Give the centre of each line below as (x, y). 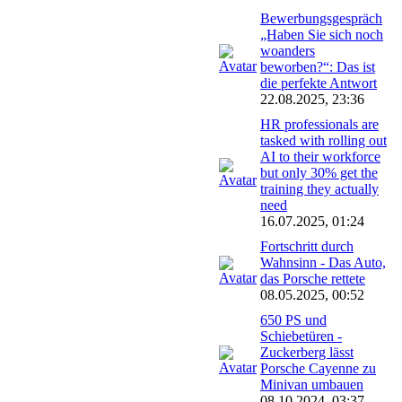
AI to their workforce (320, 156)
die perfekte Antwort (319, 83)
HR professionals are (319, 124)
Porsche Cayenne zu (318, 368)
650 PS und (293, 319)
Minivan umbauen (312, 384)
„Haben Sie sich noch (322, 34)
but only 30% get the (319, 172)
